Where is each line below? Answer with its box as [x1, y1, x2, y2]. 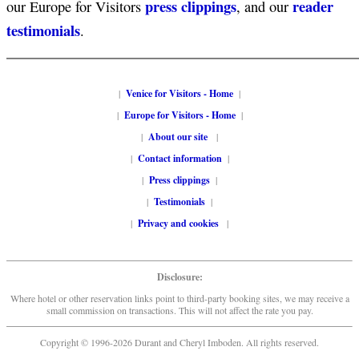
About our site [148, 130, 208, 143]
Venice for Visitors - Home [126, 87, 233, 100]
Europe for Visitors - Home [123, 108, 236, 122]
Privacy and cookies [138, 216, 221, 230]
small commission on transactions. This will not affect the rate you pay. [46, 304, 313, 317]
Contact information [137, 151, 222, 165]
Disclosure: [156, 270, 203, 284]
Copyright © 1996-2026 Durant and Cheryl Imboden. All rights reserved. [40, 336, 319, 349]
